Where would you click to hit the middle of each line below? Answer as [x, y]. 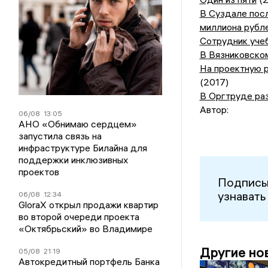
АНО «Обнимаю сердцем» [78, 124]
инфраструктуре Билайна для [83, 148]
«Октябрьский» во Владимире [86, 229]
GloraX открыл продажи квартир [89, 205]
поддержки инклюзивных [74, 160]
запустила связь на [60, 136]
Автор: [214, 110]
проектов [39, 172]
